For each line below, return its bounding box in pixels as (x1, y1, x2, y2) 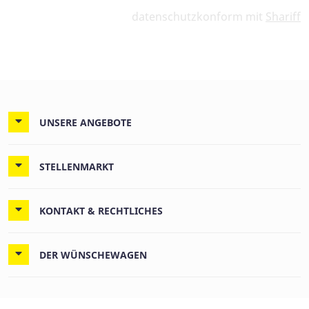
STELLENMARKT (39, 160, 114, 174)
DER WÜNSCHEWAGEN (39, 248, 147, 262)
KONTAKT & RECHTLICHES (39, 204, 163, 218)
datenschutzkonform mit (132, 9, 266, 25)
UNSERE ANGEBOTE (39, 116, 132, 130)
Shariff (266, 9, 301, 25)
